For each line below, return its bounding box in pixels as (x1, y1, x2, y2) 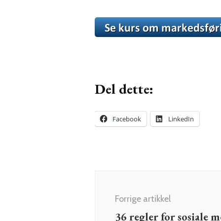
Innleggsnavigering (94, 169, 206, 186)
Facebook (112, 114, 141, 124)
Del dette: (95, 80, 153, 98)
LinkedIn (168, 114, 194, 124)
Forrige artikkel (115, 193, 171, 205)
